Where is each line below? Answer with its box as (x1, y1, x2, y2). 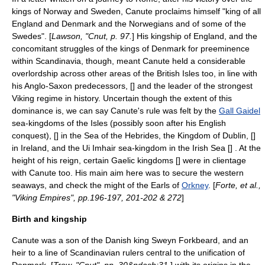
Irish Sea (192, 143, 225, 153)
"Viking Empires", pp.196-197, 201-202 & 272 (12, 193, 182, 202)
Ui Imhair (82, 143, 116, 153)
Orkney (182, 180, 208, 190)
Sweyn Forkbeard (151, 235, 218, 245)
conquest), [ (12, 131, 56, 140)
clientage (212, 156, 246, 165)
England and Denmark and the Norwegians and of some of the (12, 19, 246, 28)
